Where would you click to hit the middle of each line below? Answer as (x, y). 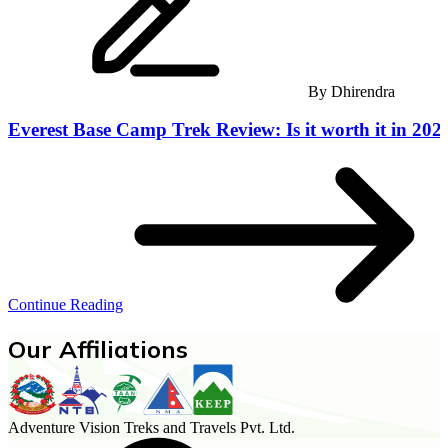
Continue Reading (65, 304)
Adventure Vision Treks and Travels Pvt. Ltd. (151, 427)
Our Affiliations (98, 348)
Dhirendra (363, 91)
